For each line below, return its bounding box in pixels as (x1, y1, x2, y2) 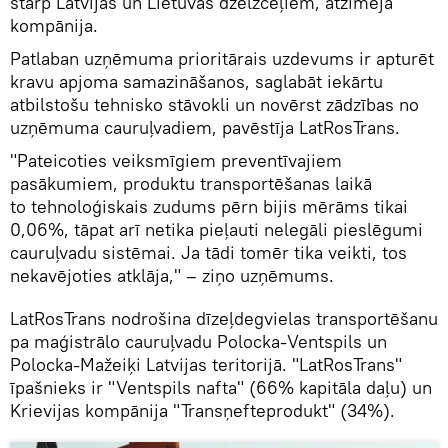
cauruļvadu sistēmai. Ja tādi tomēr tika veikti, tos (10, 241, 407, 265)
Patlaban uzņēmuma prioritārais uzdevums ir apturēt (10, 47, 434, 71)
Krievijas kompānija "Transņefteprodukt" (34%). (10, 399, 395, 423)
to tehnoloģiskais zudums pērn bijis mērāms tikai (10, 195, 408, 219)
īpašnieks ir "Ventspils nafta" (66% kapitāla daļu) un (10, 376, 432, 400)
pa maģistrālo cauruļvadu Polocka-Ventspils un (10, 330, 387, 354)
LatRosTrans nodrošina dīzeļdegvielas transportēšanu (10, 307, 438, 331)
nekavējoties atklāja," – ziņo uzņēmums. (10, 264, 334, 288)
